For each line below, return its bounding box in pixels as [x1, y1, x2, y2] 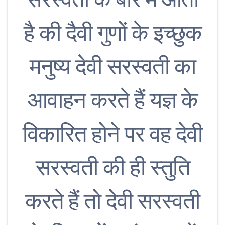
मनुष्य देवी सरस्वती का [29, 53, 196, 80]
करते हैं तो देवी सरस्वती [25, 188, 200, 215]
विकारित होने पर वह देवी [23, 121, 202, 148]
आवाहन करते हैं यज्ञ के [27, 87, 198, 114]
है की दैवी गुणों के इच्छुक [23, 20, 202, 47]
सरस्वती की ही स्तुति [35, 154, 190, 181]
